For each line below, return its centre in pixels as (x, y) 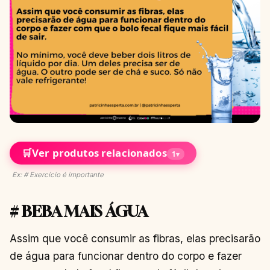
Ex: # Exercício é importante (58, 175)
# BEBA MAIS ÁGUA (79, 212)
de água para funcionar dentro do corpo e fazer (126, 256)
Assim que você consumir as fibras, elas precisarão (135, 239)
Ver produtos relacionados (99, 152)
